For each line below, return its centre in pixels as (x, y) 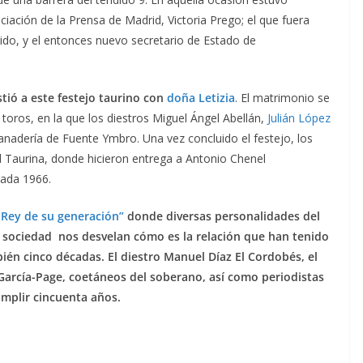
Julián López (299, 118)
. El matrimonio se (282, 98)
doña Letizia (201, 98)
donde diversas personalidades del (224, 216)
